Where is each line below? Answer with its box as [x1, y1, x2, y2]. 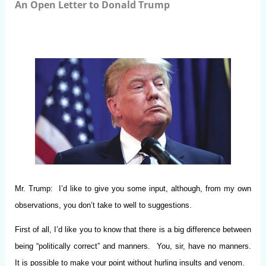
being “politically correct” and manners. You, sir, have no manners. [14, 241, 252, 251]
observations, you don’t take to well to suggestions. [14, 200, 192, 210]
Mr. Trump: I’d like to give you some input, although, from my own [14, 183, 252, 193]
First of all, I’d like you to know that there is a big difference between [14, 224, 252, 234]
